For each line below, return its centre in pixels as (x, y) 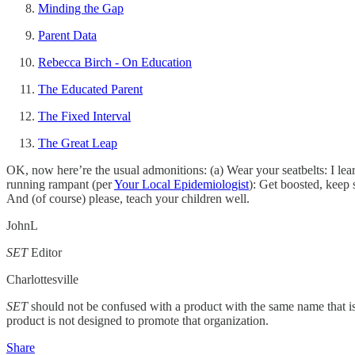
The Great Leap (78, 143)
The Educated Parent (90, 90)
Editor (45, 253)
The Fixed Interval (84, 116)
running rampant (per (60, 185)
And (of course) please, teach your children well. (128, 199)
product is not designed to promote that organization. (137, 321)
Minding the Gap (81, 9)
